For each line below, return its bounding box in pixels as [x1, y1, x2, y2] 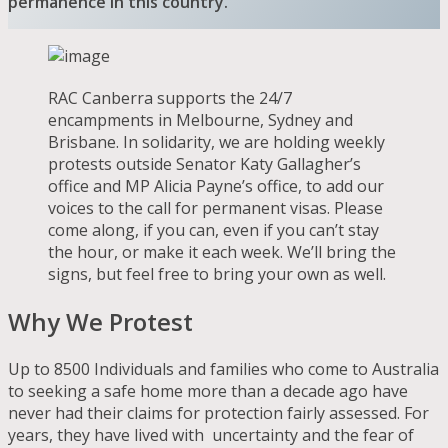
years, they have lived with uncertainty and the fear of [8, 423, 414, 446]
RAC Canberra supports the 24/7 [48, 87, 292, 110]
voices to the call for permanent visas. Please [48, 197, 383, 220]
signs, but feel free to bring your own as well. [48, 263, 386, 286]
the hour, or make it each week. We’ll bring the [48, 241, 396, 264]
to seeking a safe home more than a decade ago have [8, 379, 408, 402]
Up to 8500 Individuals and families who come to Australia [8, 357, 439, 380]
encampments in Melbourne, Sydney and [48, 109, 353, 132]
